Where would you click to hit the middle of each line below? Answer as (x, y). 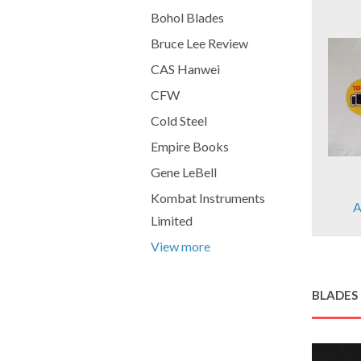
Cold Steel (179, 120)
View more (180, 246)
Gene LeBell (184, 172)
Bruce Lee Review (199, 43)
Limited (172, 220)
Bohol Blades (187, 17)
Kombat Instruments (208, 198)
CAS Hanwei (185, 69)
